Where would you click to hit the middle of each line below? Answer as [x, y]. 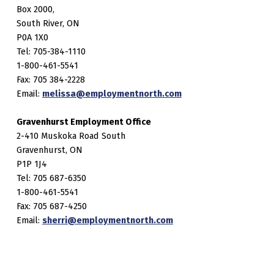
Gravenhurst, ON [49, 150]
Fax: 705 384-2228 [50, 79]
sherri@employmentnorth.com [107, 220]
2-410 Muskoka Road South [71, 136]
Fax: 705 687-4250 [51, 206]
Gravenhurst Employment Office [83, 122]
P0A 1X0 [32, 37]
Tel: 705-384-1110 [51, 51]
